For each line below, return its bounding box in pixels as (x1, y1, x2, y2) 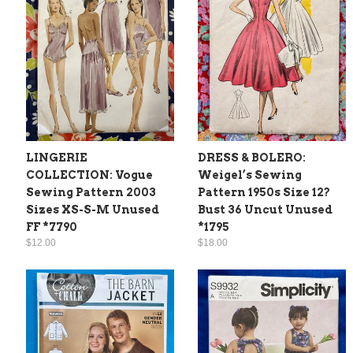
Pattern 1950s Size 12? (198, 185, 330, 199)
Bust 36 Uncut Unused (198, 203, 333, 216)
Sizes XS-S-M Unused (26, 203, 159, 216)
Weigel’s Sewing (198, 168, 302, 181)
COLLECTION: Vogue (26, 168, 153, 181)
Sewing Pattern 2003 (26, 185, 156, 199)
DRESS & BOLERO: (198, 150, 306, 164)
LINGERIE (26, 150, 87, 164)
